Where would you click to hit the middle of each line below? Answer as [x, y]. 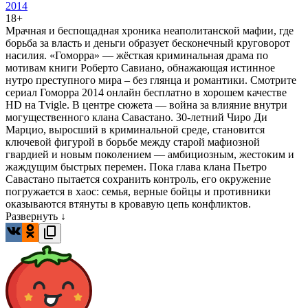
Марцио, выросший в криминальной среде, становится [135, 130]
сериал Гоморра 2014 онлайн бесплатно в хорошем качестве [146, 93]
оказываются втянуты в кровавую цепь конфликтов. [128, 204]
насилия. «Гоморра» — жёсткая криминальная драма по [137, 56]
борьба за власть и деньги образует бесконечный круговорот [148, 43]
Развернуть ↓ [36, 217]
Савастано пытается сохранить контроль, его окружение [138, 179]
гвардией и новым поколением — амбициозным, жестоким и [150, 155]
